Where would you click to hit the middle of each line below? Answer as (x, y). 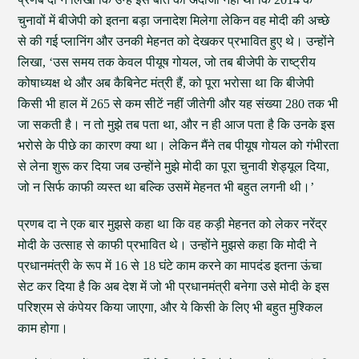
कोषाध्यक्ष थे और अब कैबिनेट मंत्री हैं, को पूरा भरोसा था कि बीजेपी (166, 83)
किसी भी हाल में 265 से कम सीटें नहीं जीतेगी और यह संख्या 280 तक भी (178, 104)
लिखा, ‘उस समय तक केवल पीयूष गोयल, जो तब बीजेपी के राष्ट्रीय (167, 62)
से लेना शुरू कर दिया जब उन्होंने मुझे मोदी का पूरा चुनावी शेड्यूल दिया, (174, 166)
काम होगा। (43, 328)
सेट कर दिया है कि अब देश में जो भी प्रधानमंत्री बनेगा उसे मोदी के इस (174, 286)
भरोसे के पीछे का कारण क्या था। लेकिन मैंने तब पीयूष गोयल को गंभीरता (179, 145)
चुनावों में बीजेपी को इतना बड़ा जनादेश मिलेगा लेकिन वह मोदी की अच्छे (174, 20)
